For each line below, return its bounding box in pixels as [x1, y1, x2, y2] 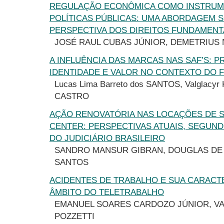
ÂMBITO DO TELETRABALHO [49, 187, 164, 197]
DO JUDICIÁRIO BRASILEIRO [49, 133, 165, 143]
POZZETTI [54, 211, 94, 221]
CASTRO [54, 91, 89, 101]
